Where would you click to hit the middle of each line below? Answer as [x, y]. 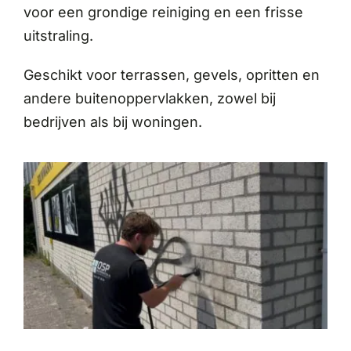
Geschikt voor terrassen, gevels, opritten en [171, 74]
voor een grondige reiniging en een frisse [163, 12]
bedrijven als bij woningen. [112, 121]
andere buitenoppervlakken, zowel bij [149, 98]
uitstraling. [58, 35]
